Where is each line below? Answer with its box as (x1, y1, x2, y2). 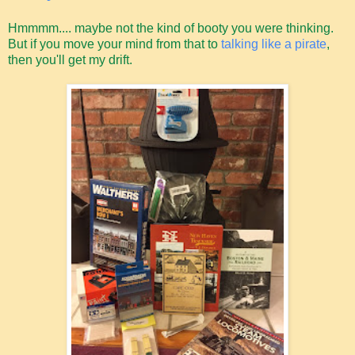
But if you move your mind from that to (8, 36, 221, 51)
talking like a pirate (221, 36, 326, 51)
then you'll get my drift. (8, 52, 132, 67)
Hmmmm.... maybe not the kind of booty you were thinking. (8, 21, 334, 35)
